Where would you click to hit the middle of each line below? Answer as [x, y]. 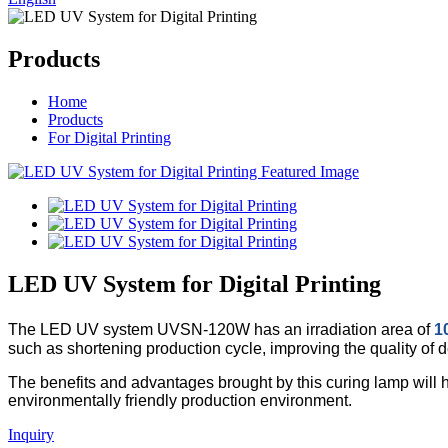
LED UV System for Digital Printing [194, 283]
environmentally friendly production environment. [180, 400]
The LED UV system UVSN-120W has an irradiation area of [221, 330]
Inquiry [31, 434]
